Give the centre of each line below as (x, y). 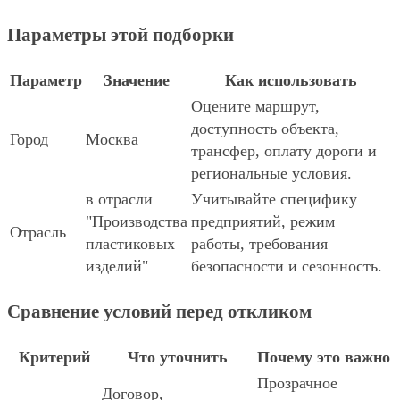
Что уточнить (178, 358)
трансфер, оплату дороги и (284, 151)
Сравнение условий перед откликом (159, 312)
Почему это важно (324, 358)
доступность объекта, (265, 129)
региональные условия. (271, 174)
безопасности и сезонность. (287, 267)
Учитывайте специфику (274, 200)
